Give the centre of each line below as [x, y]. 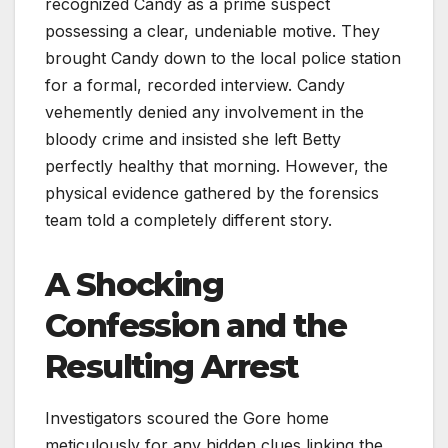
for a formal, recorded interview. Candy [195, 85]
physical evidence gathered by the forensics [212, 193]
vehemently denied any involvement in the [204, 112]
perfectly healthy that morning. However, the [216, 166]
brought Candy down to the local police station [223, 58]
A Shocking [134, 285]
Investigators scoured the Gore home [187, 418]
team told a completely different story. [188, 220]
